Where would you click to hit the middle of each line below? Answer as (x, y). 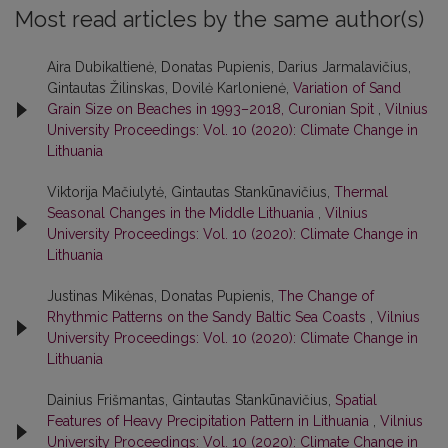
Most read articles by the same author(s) (219, 20)
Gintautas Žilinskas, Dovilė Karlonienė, (170, 88)
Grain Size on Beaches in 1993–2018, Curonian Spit (212, 109)
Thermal (361, 192)
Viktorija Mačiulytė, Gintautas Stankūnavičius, (190, 192)
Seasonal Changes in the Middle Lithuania (182, 213)
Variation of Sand (347, 88)
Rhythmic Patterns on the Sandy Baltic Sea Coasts (208, 317)
